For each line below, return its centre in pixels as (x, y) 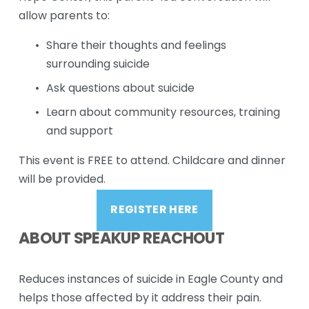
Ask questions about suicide (120, 89)
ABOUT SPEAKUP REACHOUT (121, 240)
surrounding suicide (98, 65)
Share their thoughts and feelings (136, 47)
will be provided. (62, 180)
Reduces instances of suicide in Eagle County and (150, 280)
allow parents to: (64, 17)
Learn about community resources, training (163, 113)
